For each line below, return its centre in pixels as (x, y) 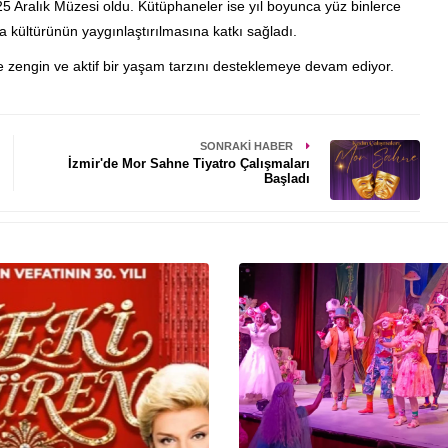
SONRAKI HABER (248, 145)
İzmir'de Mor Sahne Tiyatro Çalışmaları (189, 163)
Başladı (287, 178)
